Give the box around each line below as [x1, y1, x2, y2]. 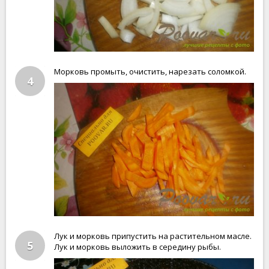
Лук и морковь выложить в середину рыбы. [54, 241, 221, 252]
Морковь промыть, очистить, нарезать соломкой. [54, 66, 246, 77]
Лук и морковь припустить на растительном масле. [54, 231, 252, 241]
